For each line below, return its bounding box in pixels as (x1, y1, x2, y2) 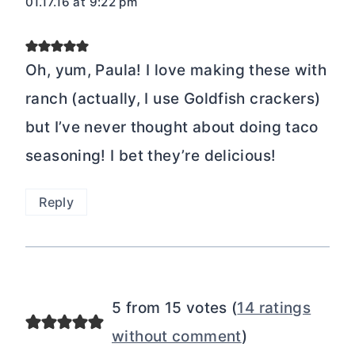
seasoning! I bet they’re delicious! (25, 146, 277, 165)
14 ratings (237, 299, 311, 318)
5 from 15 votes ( (111, 299, 238, 318)
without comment (111, 327, 242, 346)
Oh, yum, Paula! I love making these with (25, 60, 327, 79)
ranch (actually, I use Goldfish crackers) (25, 89, 321, 108)
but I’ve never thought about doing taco (25, 117, 319, 136)
